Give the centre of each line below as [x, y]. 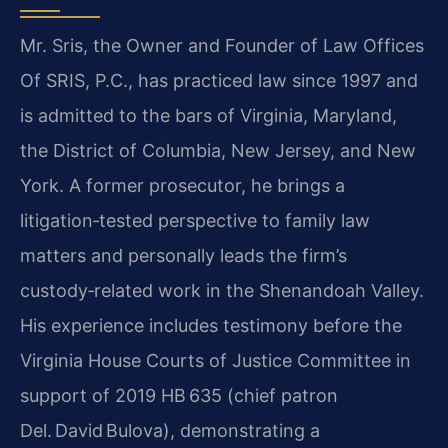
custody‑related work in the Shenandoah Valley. [222, 290]
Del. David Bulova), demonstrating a [170, 430]
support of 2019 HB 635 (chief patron [179, 395]
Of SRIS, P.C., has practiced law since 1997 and [219, 80]
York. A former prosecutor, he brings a [182, 185]
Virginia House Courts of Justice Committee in [215, 360]
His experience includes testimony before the [211, 325]
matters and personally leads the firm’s [183, 255]
